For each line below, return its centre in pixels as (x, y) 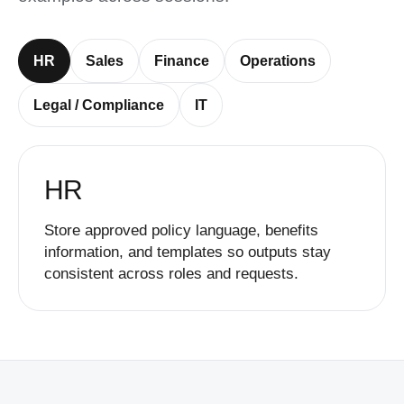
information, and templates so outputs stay (188, 252)
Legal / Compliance (99, 105)
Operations (278, 61)
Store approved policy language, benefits (181, 230)
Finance (182, 61)
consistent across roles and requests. (171, 274)
